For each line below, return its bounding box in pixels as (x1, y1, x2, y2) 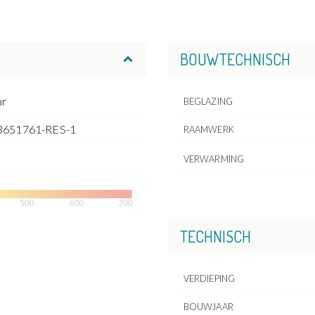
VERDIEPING (183, 272, 236, 284)
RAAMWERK (183, 124, 234, 136)
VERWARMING (183, 153, 245, 165)
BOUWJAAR (183, 300, 233, 312)
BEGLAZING (183, 96, 233, 108)
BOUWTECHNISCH (179, 49, 290, 70)
